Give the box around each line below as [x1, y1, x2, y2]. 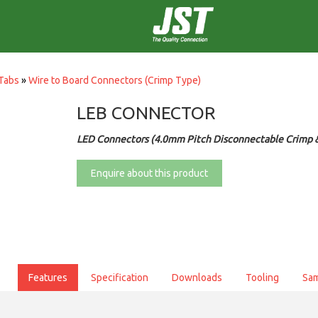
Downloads [171, 272, 222, 283]
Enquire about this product [91, 168, 209, 179]
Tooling [245, 272, 279, 283]
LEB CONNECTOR [77, 103, 216, 123]
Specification [90, 272, 148, 283]
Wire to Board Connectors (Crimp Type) [28, 75, 201, 86]
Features [28, 272, 67, 283]
